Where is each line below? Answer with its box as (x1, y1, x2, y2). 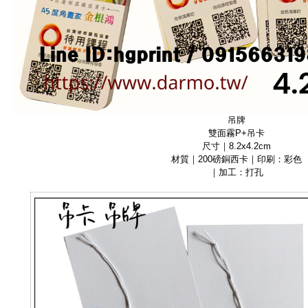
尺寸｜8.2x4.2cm (202, 140, 271, 151)
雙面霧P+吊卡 (208, 127, 265, 138)
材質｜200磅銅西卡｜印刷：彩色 (171, 153, 302, 164)
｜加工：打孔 (210, 166, 263, 177)
